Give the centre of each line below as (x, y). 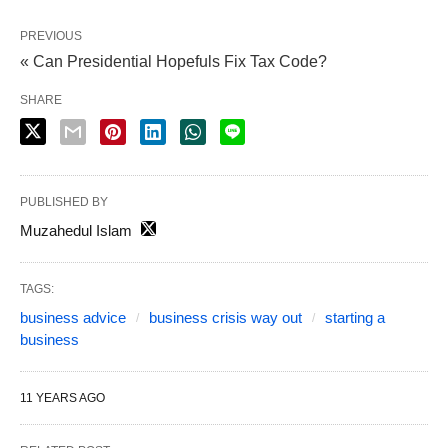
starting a (355, 318)
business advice (73, 318)
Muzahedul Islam (76, 231)
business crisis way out (225, 318)
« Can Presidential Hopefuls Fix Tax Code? (173, 62)
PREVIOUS (51, 36)
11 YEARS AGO (62, 398)
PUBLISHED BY (64, 202)
